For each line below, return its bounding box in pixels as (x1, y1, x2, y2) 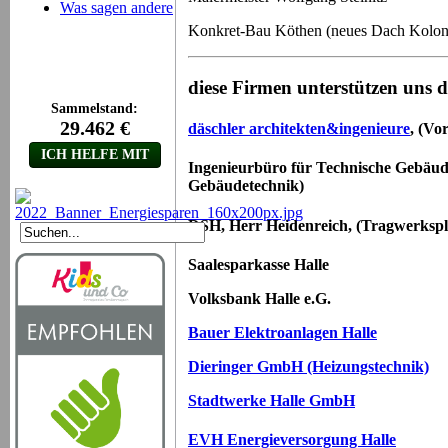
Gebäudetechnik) (188, 177, 304, 195)
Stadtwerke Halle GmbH (188, 391, 355, 409)
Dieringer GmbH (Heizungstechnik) (188, 357, 429, 375)
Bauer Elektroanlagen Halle (188, 323, 377, 341)
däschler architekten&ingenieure (188, 120, 410, 138)
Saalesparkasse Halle (188, 255, 329, 273)
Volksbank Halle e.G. (188, 289, 331, 307)
